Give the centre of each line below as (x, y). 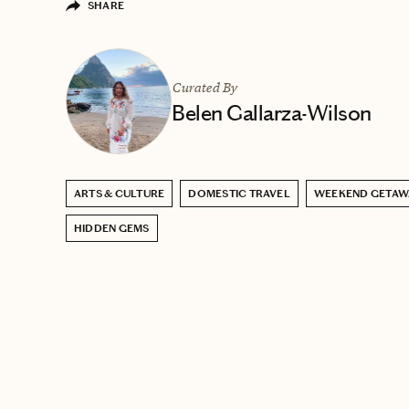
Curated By (204, 87)
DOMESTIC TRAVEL (239, 193)
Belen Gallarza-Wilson (272, 113)
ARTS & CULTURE (120, 193)
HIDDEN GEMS (112, 228)
